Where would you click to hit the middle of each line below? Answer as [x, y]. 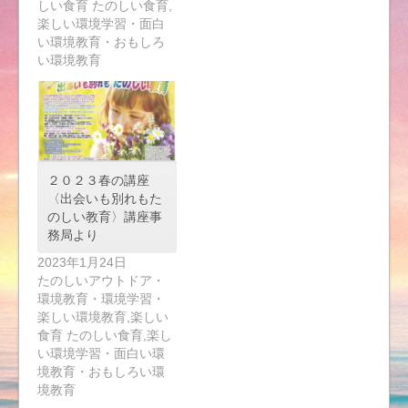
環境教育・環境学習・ [101, 299]
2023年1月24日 [82, 263]
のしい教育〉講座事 [105, 217]
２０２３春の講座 [99, 181]
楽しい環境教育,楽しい [103, 317]
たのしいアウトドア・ [101, 281]
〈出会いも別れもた [105, 199]
